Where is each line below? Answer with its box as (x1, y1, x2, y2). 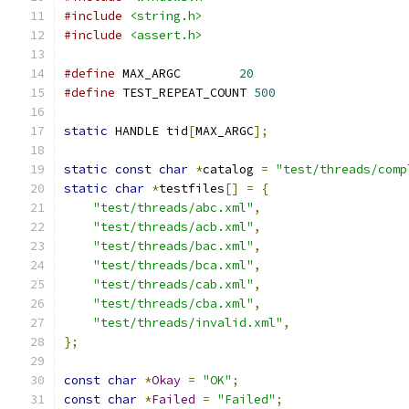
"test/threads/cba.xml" (93, 296, 254, 311)
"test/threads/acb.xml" (93, 219, 254, 235)
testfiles (159, 181, 225, 196)
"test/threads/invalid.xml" (93, 315, 283, 330)
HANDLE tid (108, 123, 188, 139)
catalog (203, 162, 261, 177)
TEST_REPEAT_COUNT (115, 85, 254, 100)
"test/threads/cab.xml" (93, 277, 254, 292)
